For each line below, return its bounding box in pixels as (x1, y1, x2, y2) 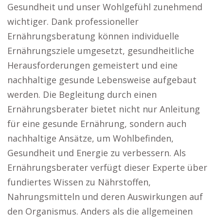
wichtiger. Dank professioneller (7, 16, 139, 27)
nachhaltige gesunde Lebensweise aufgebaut (7, 74, 197, 86)
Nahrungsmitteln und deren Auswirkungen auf (7, 191, 203, 202)
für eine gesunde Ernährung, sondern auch (7, 118, 186, 129)
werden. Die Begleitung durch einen (7, 89, 157, 100)
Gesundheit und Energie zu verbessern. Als (7, 147, 186, 159)
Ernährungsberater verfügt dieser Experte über (7, 162, 207, 173)
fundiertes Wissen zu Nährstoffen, (7, 176, 151, 188)
